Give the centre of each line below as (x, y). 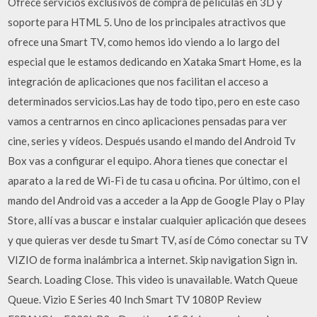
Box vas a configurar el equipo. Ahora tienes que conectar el (148, 160)
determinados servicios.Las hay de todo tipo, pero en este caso (154, 101)
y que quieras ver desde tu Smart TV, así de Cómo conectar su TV (158, 240)
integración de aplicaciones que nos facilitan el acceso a (138, 81)
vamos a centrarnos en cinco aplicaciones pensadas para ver (148, 121)
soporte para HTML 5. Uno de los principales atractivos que (147, 22)
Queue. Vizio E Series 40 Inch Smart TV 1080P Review (135, 299)
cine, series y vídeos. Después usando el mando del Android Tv (152, 140)
